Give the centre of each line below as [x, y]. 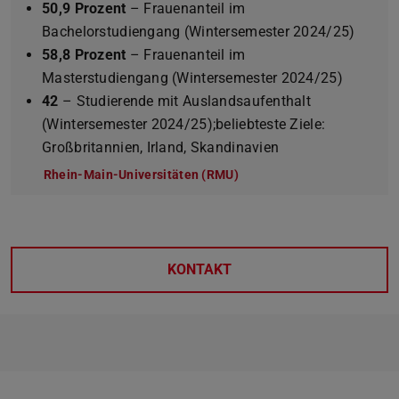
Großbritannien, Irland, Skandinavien [161, 147]
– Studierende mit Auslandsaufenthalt [185, 101]
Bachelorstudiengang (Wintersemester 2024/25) [199, 31]
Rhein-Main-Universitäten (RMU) [141, 174]
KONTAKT [199, 270]
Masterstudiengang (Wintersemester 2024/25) [192, 77]
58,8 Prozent [84, 54]
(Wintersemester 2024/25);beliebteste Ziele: [184, 124]
